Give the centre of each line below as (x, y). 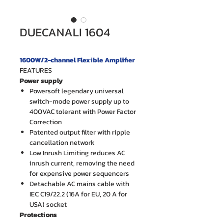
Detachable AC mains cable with (79, 184)
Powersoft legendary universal (77, 91)
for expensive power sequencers (79, 174)
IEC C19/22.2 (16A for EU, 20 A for (78, 194)
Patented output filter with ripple (80, 132)
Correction (46, 122)
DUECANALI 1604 (65, 32)
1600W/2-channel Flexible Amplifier (77, 60)
